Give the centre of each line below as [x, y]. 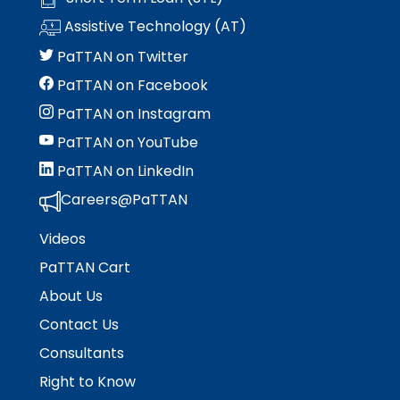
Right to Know [87, 382]
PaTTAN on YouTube [126, 143]
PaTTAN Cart [85, 268]
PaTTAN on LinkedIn [124, 171]
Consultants [82, 354]
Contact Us [79, 325]
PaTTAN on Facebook [131, 86]
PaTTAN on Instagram [132, 114]
